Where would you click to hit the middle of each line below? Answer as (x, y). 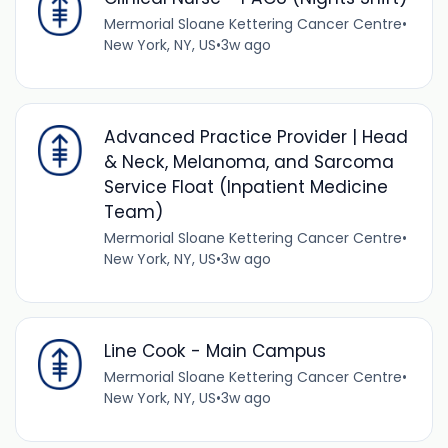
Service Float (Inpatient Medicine (245, 187)
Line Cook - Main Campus (214, 351)
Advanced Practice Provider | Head (255, 137)
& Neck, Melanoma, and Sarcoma (248, 162)
